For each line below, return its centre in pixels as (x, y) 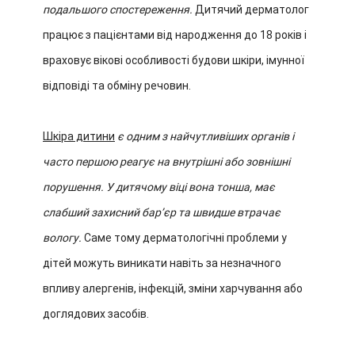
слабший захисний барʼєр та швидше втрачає (162, 212)
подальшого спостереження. (118, 10)
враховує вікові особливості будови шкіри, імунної (174, 60)
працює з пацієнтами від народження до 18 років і (175, 35)
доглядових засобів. (96, 314)
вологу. (62, 238)
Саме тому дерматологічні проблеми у (184, 238)
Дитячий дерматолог (251, 10)
